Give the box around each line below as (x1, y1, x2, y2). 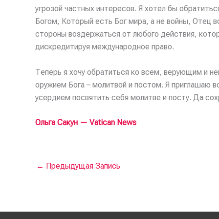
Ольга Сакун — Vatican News (35, 118, 136, 128)
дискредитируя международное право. (35, 42, 174, 51)
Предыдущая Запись (44, 161, 120, 171)
